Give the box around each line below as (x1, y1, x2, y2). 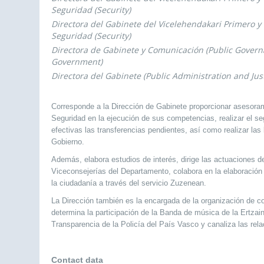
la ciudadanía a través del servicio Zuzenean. (51, 179, 206, 187)
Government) (51, 56, 103, 67)
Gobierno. (51, 137, 84, 146)
